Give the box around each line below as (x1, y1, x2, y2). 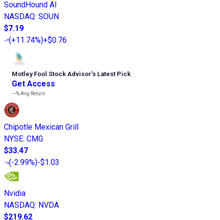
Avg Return (20, 91, 45, 97)
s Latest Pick (92, 70, 131, 78)
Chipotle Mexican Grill (4, 122, 79, 132)
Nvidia (4, 189, 26, 198)
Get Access (12, 79, 55, 89)
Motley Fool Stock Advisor (12, 70, 91, 78)
